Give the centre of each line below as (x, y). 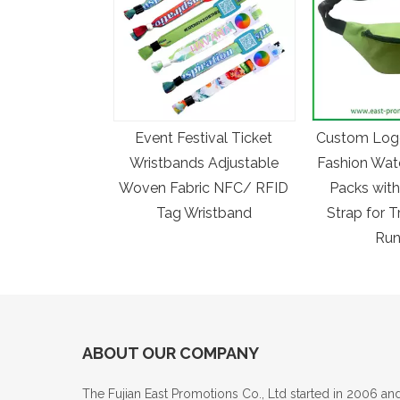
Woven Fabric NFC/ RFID (204, 187)
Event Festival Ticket (204, 137)
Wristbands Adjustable (204, 162)
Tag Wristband (204, 212)
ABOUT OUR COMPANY (171, 353)
